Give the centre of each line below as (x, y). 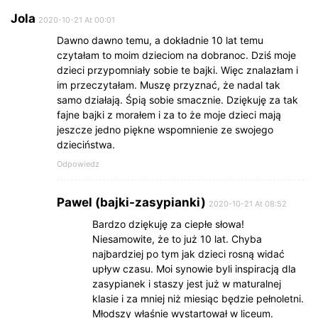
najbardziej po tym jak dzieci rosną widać (188, 254)
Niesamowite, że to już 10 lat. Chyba (177, 239)
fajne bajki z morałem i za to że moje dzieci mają (169, 115)
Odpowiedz (78, 164)
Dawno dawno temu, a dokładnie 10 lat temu (160, 40)
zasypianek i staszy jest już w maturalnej (187, 284)
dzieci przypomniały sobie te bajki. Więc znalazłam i (177, 70)
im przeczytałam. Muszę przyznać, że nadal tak (169, 85)
